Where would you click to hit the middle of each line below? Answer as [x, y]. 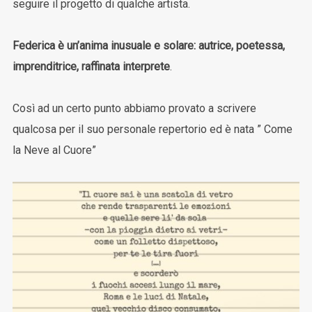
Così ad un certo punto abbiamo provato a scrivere [134, 109]
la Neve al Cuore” [54, 150]
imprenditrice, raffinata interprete [91, 67]
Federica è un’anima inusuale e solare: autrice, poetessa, [148, 46]
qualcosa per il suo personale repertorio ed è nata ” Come [152, 130]
